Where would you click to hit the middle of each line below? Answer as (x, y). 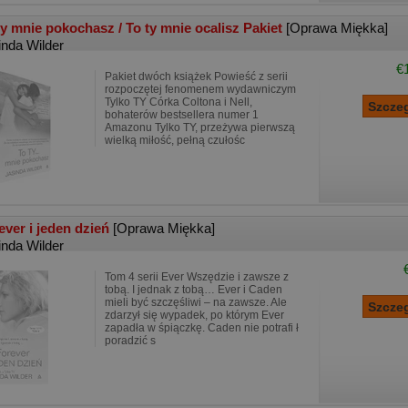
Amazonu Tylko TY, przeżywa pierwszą (200, 127)
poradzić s (130, 341)
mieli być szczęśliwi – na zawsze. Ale (196, 302)
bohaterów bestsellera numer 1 (182, 115)
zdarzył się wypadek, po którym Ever (194, 315)
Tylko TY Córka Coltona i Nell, (178, 102)
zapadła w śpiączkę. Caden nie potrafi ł (202, 328)
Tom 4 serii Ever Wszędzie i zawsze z (197, 277)
